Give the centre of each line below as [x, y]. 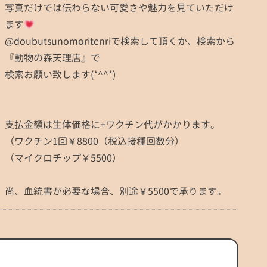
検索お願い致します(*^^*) [60, 74]
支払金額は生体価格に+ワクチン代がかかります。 [112, 125]
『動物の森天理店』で [52, 58]
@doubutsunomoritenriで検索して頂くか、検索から [120, 41]
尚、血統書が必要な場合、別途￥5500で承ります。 [116, 191]
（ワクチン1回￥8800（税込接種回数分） [94, 141]
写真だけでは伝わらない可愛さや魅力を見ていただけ [119, 8]
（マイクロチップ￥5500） [63, 158]
